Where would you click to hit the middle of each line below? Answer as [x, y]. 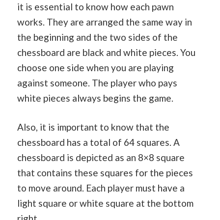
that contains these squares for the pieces [105, 173]
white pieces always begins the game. [95, 98]
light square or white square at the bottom [105, 203]
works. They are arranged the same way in [105, 22]
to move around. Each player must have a [101, 188]
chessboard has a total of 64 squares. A [98, 142]
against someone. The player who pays [97, 82]
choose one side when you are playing [96, 67]
